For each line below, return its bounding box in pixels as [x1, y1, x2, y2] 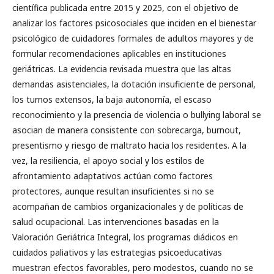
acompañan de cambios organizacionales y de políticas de [12, 201, 243, 212]
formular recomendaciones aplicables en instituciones [12, 48, 226, 59]
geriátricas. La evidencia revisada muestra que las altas [12, 63, 231, 75]
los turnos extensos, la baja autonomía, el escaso [12, 94, 212, 105]
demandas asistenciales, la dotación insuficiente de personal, [12, 78, 256, 90]
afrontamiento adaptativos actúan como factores [12, 170, 213, 182]
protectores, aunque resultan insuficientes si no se [12, 185, 214, 197]
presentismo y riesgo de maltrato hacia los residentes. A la [12, 139, 246, 151]
